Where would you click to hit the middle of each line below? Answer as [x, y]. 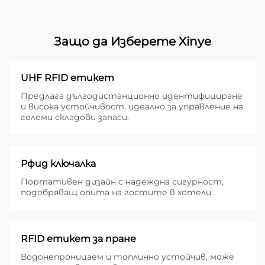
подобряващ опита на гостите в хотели [116, 193]
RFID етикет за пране [78, 239]
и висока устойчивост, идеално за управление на [132, 107]
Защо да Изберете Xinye [132, 42]
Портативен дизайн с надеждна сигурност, [122, 182]
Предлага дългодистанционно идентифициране [132, 96]
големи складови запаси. [75, 117]
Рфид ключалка [58, 164]
